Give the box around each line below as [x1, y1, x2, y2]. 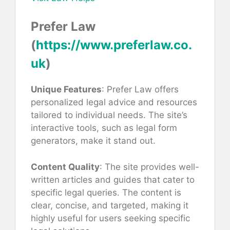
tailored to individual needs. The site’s [31, 110, 187, 121]
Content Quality [31, 161, 100, 172]
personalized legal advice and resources [31, 97, 197, 108]
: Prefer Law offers [102, 84, 179, 95]
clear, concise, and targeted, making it [31, 200, 188, 210]
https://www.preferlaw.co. [36, 37, 192, 53]
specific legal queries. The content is [31, 187, 181, 198]
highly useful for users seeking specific [31, 213, 190, 223]
